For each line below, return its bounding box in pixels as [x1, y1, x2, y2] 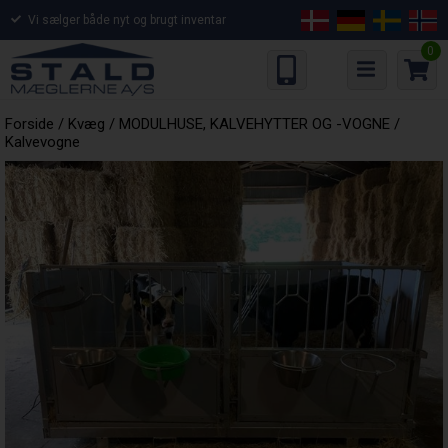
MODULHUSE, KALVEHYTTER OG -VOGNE [119, 115, 390, 133]
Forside [5, 115, 54, 133]
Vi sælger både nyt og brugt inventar [28, 13, 227, 27]
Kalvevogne [5, 133, 80, 151]
